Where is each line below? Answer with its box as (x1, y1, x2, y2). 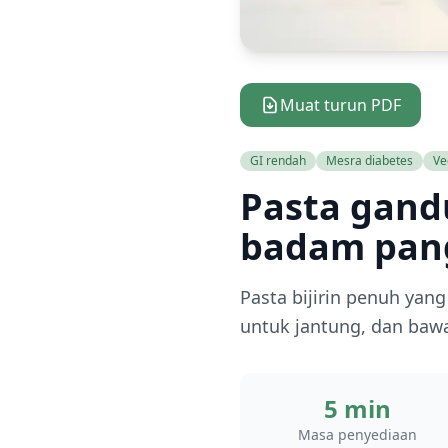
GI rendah (250, 152, 306, 169)
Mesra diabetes (326, 152, 413, 169)
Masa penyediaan (297, 425, 417, 444)
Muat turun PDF (280, 94, 401, 116)
